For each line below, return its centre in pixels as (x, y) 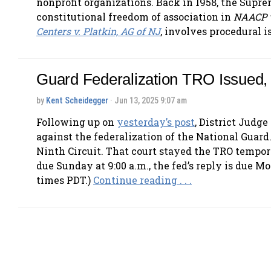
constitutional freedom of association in (135, 16)
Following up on (77, 122)
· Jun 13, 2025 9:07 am (148, 100)
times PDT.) (65, 180)
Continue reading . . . (142, 180)
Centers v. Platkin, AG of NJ (98, 31)
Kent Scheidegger (77, 100)
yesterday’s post (156, 122)
